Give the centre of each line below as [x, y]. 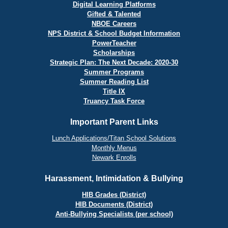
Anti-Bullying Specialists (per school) [114, 214]
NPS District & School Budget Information [114, 33]
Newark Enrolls [114, 158]
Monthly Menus [114, 148]
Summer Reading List [114, 82]
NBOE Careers [114, 24]
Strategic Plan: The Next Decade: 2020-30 [114, 62]
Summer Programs [114, 72]
